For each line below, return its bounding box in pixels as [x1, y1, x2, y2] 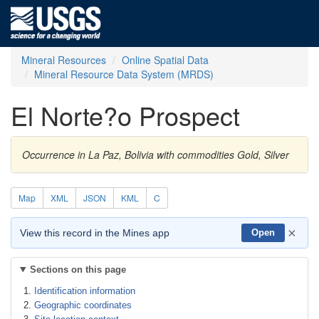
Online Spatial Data [122, 53, 209, 67]
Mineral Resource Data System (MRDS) [34, 67, 214, 81]
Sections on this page [29, 264, 126, 275]
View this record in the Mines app [20, 227, 169, 239]
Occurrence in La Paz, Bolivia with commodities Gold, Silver [22, 147, 289, 162]
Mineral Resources [21, 53, 106, 67]
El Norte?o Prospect [11, 97, 240, 133]
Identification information [34, 286, 135, 296]
